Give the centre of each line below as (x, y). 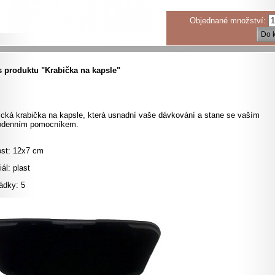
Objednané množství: (229, 21)
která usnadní (112, 115)
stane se (220, 115)
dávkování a (180, 115)
